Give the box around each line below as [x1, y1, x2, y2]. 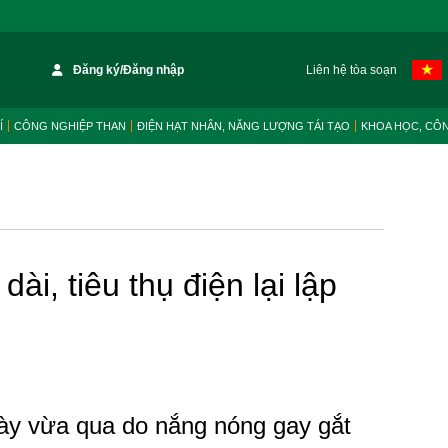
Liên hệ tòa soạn [305, 63, 397, 77]
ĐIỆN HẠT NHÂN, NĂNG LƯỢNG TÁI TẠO [137, 120, 350, 132]
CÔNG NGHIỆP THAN [14, 120, 126, 132]
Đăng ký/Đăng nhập [73, 63, 185, 77]
